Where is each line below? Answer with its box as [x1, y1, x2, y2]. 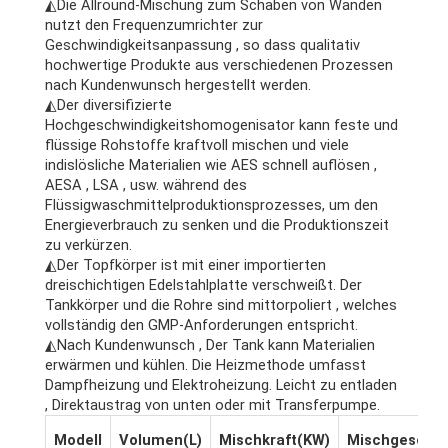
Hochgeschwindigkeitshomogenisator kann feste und [45, 116, 398, 135]
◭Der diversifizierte [45, 96, 172, 115]
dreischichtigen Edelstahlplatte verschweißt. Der [45, 276, 362, 295]
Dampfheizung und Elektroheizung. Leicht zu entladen [45, 376, 397, 395]
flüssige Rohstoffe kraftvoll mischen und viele [45, 136, 349, 155]
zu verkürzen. [45, 236, 132, 255]
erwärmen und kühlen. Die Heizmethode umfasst [45, 356, 366, 375]
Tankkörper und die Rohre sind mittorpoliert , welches [45, 296, 397, 315]
